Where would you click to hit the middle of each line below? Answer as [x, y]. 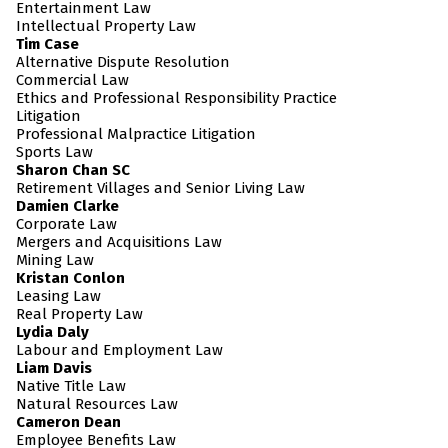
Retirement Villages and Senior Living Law [160, 188]
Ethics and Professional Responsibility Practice [176, 98]
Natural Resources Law [97, 404]
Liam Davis [54, 368]
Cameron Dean [68, 422]
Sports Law [54, 152]
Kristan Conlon [70, 278]
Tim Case [47, 44]
